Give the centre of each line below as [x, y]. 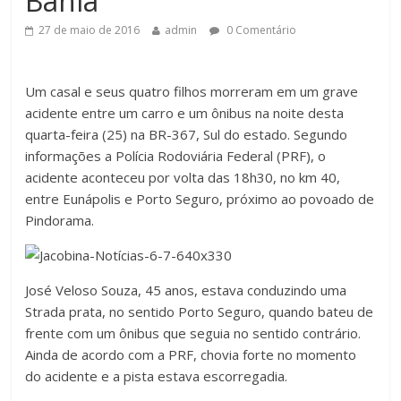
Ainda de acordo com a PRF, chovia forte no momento [191, 355]
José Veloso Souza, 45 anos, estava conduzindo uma [186, 290]
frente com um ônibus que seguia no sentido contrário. [193, 333]
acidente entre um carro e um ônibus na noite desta [185, 113]
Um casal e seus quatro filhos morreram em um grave [192, 92]
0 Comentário [260, 30]
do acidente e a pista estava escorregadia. [157, 376]
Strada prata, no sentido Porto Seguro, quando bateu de [200, 312]
